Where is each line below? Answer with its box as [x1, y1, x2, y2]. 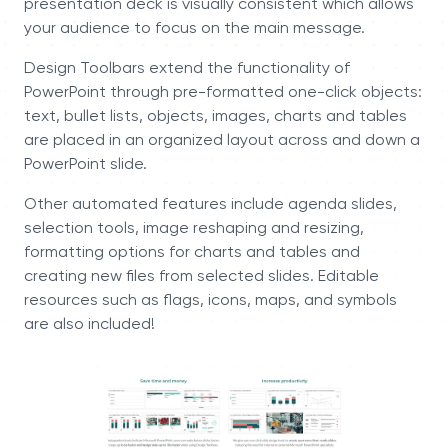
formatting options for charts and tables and [24, 245, 360, 261]
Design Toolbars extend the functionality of [24, 61, 350, 77]
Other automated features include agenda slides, [24, 197, 397, 213]
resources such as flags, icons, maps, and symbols [24, 293, 397, 309]
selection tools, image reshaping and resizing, [24, 221, 364, 237]
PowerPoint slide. [24, 157, 147, 173]
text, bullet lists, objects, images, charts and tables [24, 109, 407, 125]
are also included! [24, 317, 155, 333]
